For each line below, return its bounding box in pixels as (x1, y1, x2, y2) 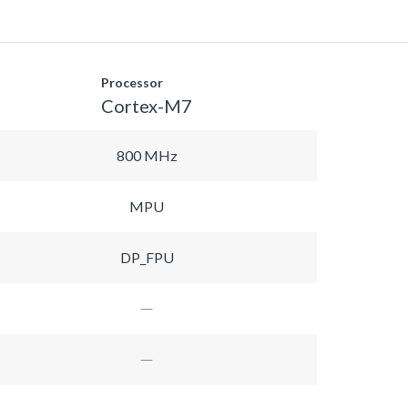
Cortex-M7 (101, 94, 192, 117)
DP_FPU (119, 248, 174, 266)
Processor (101, 74, 163, 90)
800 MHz (116, 146, 178, 164)
